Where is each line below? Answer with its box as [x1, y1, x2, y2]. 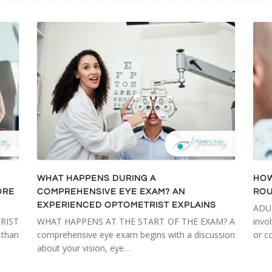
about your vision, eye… [36, 242, 131, 254]
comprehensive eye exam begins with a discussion [36, 229, 236, 241]
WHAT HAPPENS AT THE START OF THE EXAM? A [36, 216, 236, 228]
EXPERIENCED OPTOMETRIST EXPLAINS [36, 201, 216, 210]
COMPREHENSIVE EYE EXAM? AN [36, 188, 185, 197]
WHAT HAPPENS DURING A [36, 174, 156, 183]
